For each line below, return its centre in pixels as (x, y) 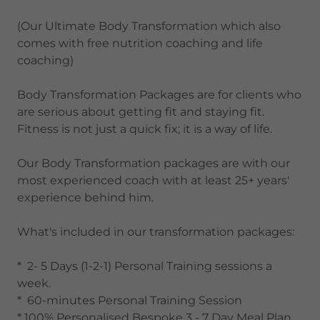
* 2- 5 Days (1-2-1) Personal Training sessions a (145, 266)
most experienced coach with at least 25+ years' (153, 180)
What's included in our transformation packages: (156, 232)
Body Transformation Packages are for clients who (159, 95)
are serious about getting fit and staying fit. (141, 112)
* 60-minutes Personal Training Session (130, 300)
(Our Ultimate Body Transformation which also (149, 26)
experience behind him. (85, 197)
